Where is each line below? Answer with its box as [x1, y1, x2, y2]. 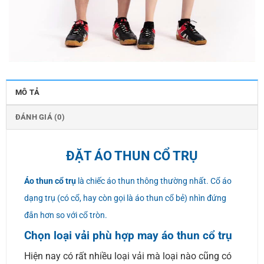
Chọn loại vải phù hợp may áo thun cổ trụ [24, 229, 232, 243]
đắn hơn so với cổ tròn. [24, 210, 107, 220]
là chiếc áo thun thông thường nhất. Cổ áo [75, 176, 232, 186]
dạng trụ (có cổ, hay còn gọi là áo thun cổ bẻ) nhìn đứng [24, 193, 226, 203]
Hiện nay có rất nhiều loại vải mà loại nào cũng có [24, 250, 232, 262]
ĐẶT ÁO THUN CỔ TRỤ [66, 147, 198, 163]
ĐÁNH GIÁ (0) [15, 112, 65, 121]
